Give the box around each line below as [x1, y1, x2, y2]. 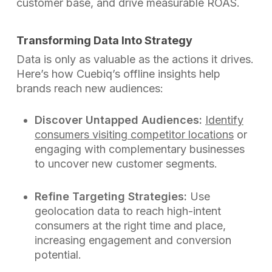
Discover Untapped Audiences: [34, 114, 202, 126]
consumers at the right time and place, [34, 219, 226, 232]
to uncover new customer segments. [34, 157, 217, 170]
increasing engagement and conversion [34, 234, 231, 246]
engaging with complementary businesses [34, 143, 245, 155]
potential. [34, 248, 81, 261]
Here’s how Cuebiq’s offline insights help [16, 67, 220, 80]
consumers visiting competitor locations [34, 128, 234, 141]
